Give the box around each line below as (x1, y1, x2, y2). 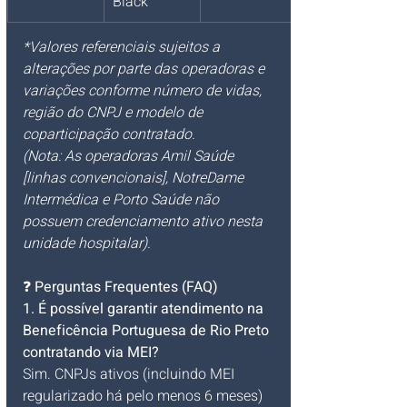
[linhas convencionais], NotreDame (23, 167, 247, 190)
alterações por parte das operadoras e (23, 58, 268, 81)
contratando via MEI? (23, 342, 159, 364)
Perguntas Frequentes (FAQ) (35, 276, 218, 299)
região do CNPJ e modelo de (23, 102, 206, 124)
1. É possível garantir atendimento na (23, 298, 267, 321)
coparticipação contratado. (23, 124, 195, 146)
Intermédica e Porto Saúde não (23, 189, 223, 212)
